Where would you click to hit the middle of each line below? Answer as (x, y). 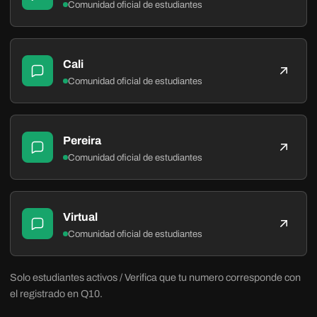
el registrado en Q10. (56, 294)
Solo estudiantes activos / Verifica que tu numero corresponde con (155, 278)
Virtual (81, 217)
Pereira (82, 140)
